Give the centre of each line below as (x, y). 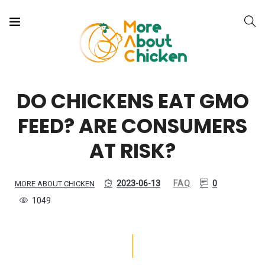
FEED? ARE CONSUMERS (132, 126)
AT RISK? (132, 151)
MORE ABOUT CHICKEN (55, 184)
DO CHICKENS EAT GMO (132, 101)
